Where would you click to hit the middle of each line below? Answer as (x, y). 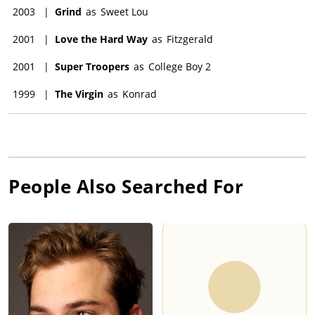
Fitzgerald (190, 39)
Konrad (140, 94)
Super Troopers (92, 66)
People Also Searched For (126, 186)
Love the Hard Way (101, 39)
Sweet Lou (124, 11)
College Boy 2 (180, 66)
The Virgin (79, 94)
